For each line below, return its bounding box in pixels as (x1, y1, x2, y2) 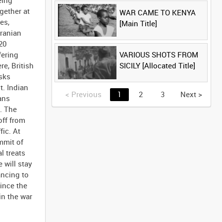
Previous (69, 89, 102, 100)
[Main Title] (119, 18, 157, 28)
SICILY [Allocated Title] (119, 60, 195, 70)
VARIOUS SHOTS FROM (119, 49, 198, 59)
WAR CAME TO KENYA (119, 7, 196, 17)
